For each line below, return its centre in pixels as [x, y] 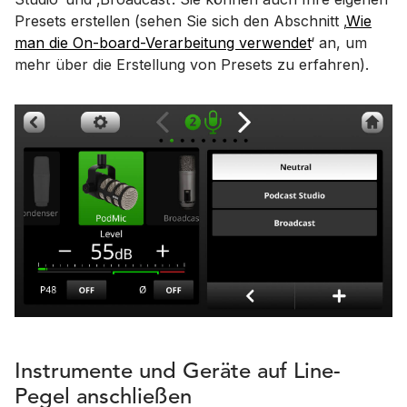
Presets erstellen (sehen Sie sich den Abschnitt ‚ [180, 21]
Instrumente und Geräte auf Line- [178, 372]
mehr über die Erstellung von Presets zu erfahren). [192, 65]
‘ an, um [339, 43]
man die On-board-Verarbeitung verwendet [163, 43]
